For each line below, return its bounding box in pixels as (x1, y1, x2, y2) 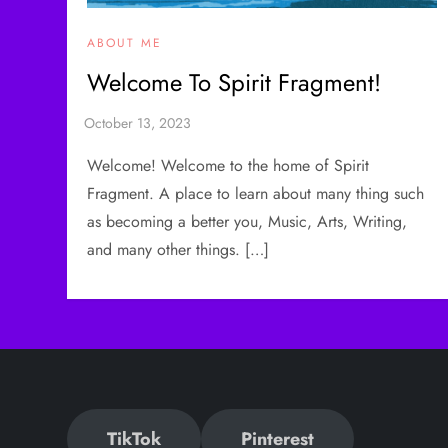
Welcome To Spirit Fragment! (87, 64, 382, 100)
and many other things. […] (87, 237, 270, 261)
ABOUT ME (87, 33, 163, 52)
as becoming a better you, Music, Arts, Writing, (87, 209, 408, 233)
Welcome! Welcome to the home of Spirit (87, 153, 370, 177)
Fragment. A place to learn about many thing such (87, 181, 425, 205)
